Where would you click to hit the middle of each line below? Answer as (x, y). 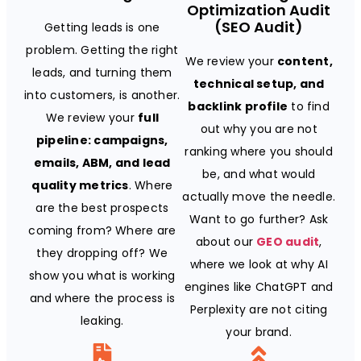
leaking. (102, 320)
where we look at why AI (259, 264)
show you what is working (102, 275)
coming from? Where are (102, 230)
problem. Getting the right (102, 50)
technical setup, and (259, 83)
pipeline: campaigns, (102, 140)
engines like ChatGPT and (259, 286)
